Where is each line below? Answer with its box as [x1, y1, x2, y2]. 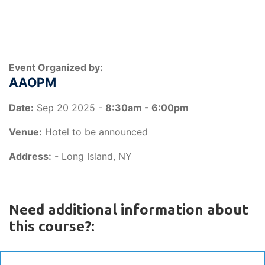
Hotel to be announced [42, 126, 148, 138]
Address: [9, 150, 51, 162]
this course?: [9, 218, 95, 234]
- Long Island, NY [51, 150, 132, 162]
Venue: [9, 126, 42, 138]
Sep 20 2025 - [34, 102, 105, 114]
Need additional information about [9, 202, 248, 218]
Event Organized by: [9, 62, 103, 73]
